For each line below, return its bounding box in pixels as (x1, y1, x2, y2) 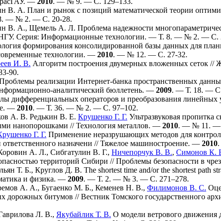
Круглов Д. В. (35, 166, 82, 174)
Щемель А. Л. (29, 24, 75, 32)
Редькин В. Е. (30, 112, 76, 121)
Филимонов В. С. (147, 184, 206, 192)
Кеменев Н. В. (95, 184, 143, 192)
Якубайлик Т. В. (56, 210, 111, 219)
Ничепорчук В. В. (111, 148, 172, 156)
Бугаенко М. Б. (41, 184, 91, 192)
